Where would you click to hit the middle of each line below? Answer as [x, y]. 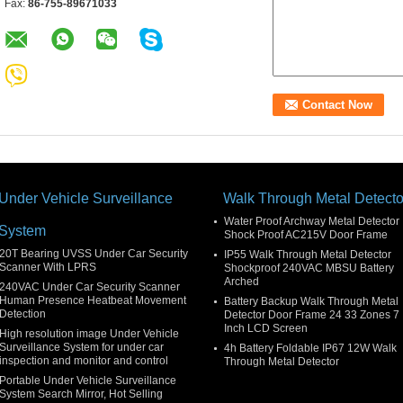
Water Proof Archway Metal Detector [312, 221]
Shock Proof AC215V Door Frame [306, 234]
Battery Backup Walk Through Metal [311, 301]
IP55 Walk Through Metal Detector [308, 254]
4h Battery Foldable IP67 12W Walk [310, 348]
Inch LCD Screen [266, 328]
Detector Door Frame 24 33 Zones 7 [312, 314]
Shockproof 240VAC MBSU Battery [309, 268]
